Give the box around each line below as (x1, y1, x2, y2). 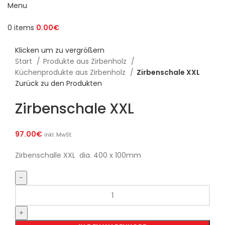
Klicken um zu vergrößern (15, 45, 104, 56)
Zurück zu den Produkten (15, 78, 102, 89)
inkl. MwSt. (44, 131, 72, 139)
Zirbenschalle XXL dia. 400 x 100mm (15, 150, 141, 161)
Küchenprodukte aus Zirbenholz (15, 67, 128, 78)
